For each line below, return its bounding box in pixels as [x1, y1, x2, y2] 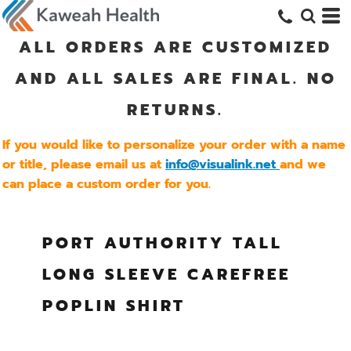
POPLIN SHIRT [42, 294, 186, 317]
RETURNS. [127, 98, 224, 121]
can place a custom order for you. [2, 175, 215, 194]
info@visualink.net [165, 155, 276, 174]
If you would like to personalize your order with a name [2, 136, 346, 154]
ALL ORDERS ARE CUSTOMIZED [19, 35, 332, 59]
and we [280, 155, 326, 174]
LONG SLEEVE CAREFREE [42, 262, 291, 286]
